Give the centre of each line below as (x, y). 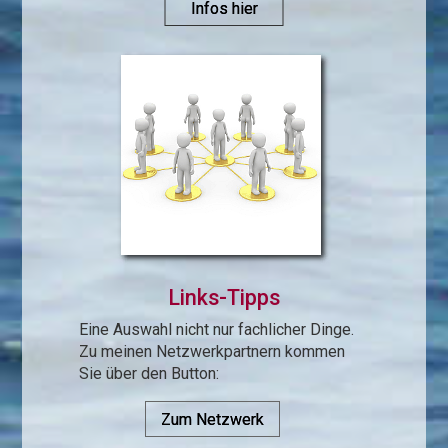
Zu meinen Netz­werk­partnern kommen (212, 352)
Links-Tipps (224, 298)
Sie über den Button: (149, 374)
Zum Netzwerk (212, 420)
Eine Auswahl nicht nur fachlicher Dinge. (217, 330)
